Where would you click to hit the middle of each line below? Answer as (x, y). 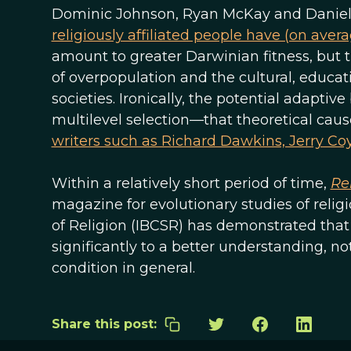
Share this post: (104, 324)
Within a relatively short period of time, (191, 183)
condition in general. (123, 268)
